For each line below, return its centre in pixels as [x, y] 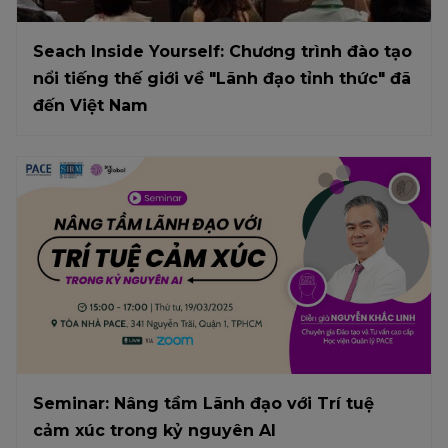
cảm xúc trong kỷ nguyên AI [154, 430]
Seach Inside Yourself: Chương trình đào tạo [222, 52]
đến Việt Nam [90, 106]
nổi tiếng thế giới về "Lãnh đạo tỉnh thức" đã [222, 79]
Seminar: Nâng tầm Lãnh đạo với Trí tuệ [203, 403]
